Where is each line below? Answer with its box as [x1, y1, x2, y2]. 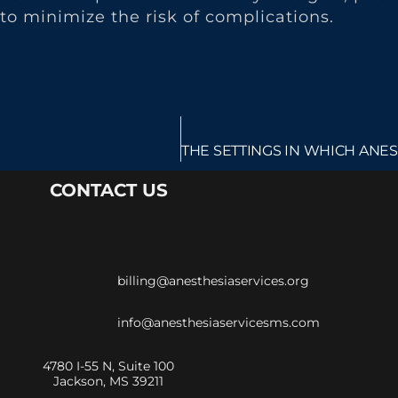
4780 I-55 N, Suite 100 [43, 358, 174, 375]
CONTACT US [49, 179, 168, 202]
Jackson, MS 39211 [53, 373, 163, 390]
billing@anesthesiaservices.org [117, 273, 309, 290]
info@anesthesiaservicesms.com [117, 314, 320, 331]
